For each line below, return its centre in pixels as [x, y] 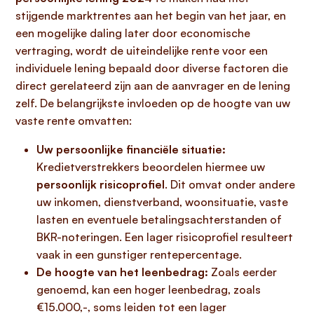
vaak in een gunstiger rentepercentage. [139, 254]
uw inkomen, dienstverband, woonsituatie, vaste [162, 202]
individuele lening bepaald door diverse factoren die [152, 68]
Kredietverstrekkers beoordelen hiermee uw [151, 167]
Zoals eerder [243, 272]
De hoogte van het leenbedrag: [122, 272]
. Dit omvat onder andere [230, 184]
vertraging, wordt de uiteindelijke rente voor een [142, 50]
